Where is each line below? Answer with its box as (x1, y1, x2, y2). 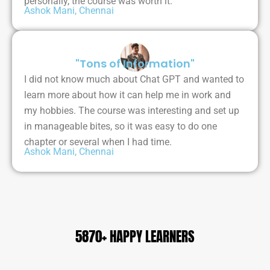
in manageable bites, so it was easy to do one (24, 121, 217, 133)
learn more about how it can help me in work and (24, 89, 231, 101)
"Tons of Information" (75, 56, 195, 72)
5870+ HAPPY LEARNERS (75, 226, 195, 248)
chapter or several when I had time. (24, 136, 172, 148)
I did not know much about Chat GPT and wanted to (24, 74, 244, 86)
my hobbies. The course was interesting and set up (24, 105, 239, 117)
